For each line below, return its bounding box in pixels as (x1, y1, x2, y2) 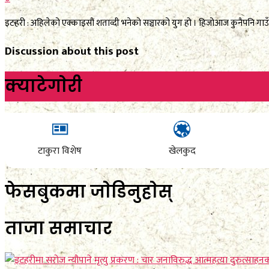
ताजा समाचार (5, 216, 112, 240)
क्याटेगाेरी (5, 74, 82, 98)
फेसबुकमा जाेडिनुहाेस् (5, 180, 172, 204)
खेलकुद (168, 143, 196, 160)
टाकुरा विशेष (38, 143, 82, 160)
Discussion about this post (5, 41, 139, 61)
